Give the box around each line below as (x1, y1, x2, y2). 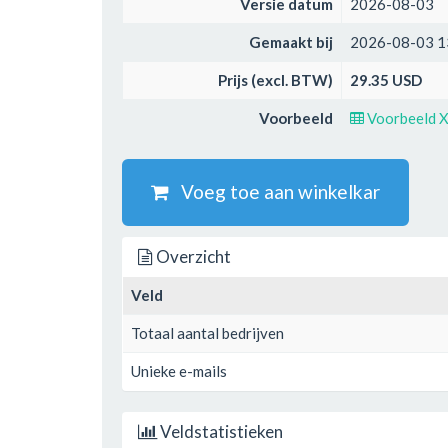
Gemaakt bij (249, 33, 333, 51)
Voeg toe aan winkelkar (169, 180, 380, 203)
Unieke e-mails (131, 361, 227, 380)
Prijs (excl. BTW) (218, 71, 333, 89)
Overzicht (153, 245, 231, 267)
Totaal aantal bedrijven (131, 323, 284, 342)
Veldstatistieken (157, 420, 283, 442)
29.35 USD (350, 71, 422, 89)
